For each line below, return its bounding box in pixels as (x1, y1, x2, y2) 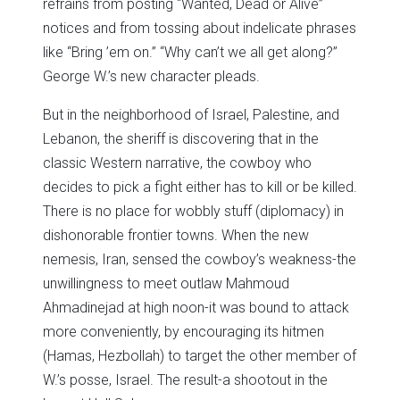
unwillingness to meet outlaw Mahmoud (43, 274, 289, 292)
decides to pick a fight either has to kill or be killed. (43, 178, 357, 196)
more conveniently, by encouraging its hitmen (43, 322, 324, 340)
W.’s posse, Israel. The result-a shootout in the (43, 371, 328, 388)
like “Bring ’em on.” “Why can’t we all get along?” (43, 43, 337, 61)
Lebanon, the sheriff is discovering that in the (43, 129, 319, 147)
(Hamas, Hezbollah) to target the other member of (43, 346, 356, 364)
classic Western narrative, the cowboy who (43, 154, 312, 171)
